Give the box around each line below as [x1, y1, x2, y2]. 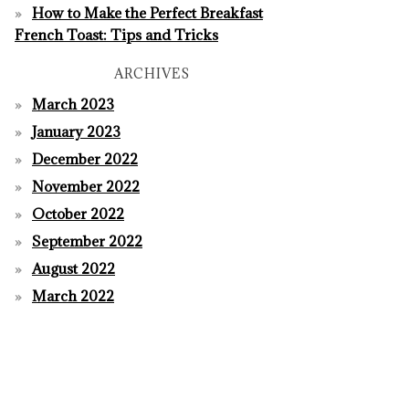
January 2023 [32, 121, 121, 141]
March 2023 [32, 94, 114, 113]
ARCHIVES [113, 64, 190, 82]
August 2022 [32, 258, 115, 278]
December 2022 [32, 149, 138, 168]
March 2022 [32, 286, 114, 305]
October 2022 [32, 204, 124, 223]
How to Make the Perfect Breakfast [32, 3, 263, 22]
